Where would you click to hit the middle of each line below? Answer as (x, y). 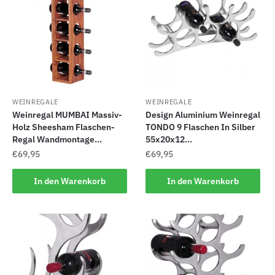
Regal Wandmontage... (57, 140)
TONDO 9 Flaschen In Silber (201, 127)
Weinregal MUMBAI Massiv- (67, 115)
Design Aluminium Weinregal (203, 115)
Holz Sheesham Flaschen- (64, 127)
